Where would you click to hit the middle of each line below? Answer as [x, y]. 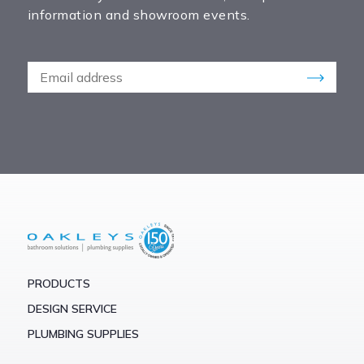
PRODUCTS [58, 283]
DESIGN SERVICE [72, 308]
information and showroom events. [139, 14]
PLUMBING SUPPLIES [83, 334]
